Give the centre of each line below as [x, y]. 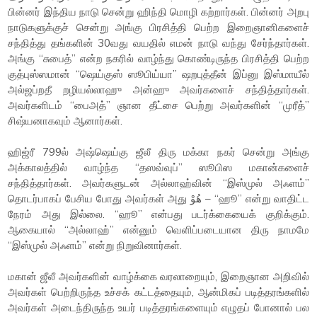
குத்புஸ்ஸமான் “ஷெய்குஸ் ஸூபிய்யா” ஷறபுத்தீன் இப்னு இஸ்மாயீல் [158, 74]
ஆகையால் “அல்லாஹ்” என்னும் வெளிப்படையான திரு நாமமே [158, 230]
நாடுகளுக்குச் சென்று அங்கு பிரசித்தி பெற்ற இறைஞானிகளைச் [158, 27]
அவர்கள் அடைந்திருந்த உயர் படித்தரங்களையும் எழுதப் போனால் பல [158, 307]
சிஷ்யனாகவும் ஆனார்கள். [65, 121]
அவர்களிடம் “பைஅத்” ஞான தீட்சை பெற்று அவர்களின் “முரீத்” [158, 105]
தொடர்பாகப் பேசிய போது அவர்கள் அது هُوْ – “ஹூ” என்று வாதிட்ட [99, 198]
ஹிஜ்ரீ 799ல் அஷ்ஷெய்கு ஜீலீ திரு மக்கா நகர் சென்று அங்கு [158, 152]
